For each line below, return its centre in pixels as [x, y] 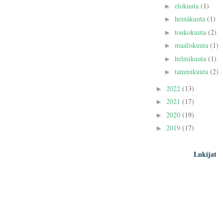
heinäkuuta [191, 19]
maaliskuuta [192, 45]
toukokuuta [191, 32]
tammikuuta [192, 72]
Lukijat [205, 154]
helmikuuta [191, 58]
